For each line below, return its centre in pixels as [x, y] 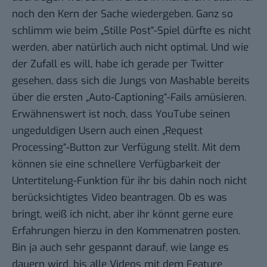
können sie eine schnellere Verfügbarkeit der [116, 164]
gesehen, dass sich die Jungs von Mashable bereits [131, 80]
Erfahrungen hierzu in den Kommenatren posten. [126, 231]
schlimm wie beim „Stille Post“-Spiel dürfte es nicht [131, 30]
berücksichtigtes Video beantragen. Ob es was [119, 197]
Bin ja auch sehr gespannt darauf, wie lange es [120, 247]
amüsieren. [219, 97]
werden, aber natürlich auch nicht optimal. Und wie [130, 47]
